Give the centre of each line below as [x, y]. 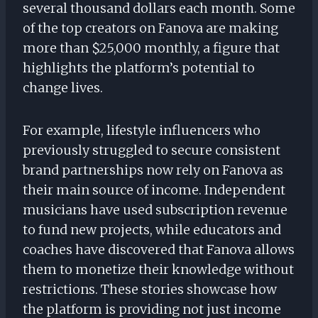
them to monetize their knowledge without [158, 270]
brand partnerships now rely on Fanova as [153, 170]
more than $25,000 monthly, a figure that [151, 48]
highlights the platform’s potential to [139, 68]
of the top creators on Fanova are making [150, 28]
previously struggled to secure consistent [152, 150]
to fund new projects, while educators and [152, 230]
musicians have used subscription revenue [155, 210]
